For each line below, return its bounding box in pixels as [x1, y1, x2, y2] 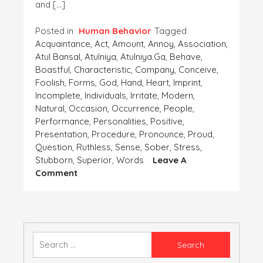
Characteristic [74, 64, 131, 76]
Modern [161, 90, 193, 102]
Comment [35, 167, 77, 179]
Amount [112, 38, 144, 50]
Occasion [69, 103, 107, 114]
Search [229, 231, 258, 243]
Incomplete [35, 90, 80, 102]
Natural [35, 103, 65, 114]
